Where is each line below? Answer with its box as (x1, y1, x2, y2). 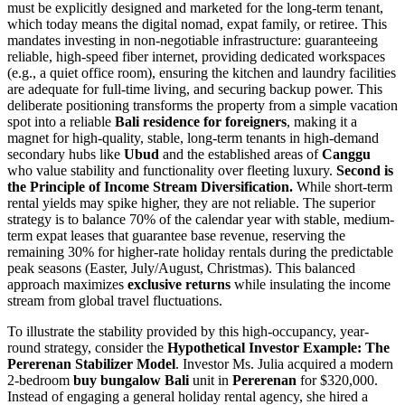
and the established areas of (159, 146, 322, 162)
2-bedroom (7, 372, 73, 388)
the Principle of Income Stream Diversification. (7, 178, 293, 194)
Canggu (322, 146, 371, 162)
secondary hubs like (7, 146, 124, 162)
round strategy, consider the (7, 339, 167, 355)
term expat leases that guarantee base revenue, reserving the (7, 227, 345, 243)
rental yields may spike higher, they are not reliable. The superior (7, 194, 375, 211)
